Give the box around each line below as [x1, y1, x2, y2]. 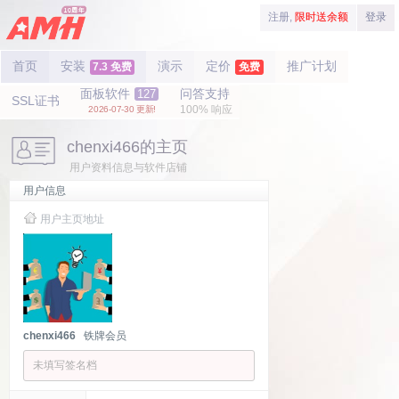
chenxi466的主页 [67, 138, 188, 156]
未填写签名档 [33, 359, 97, 371]
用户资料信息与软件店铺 [67, 161, 187, 174]
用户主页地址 [40, 213, 104, 225]
